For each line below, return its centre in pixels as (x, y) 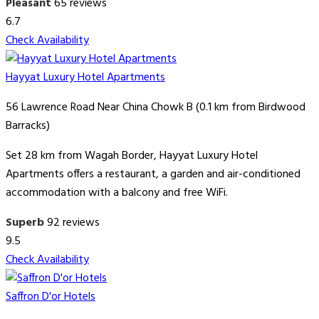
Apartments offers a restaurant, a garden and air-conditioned (153, 175)
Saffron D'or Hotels (51, 297)
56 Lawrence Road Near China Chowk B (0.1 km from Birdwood (156, 108)
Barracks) (28, 126)
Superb (25, 223)
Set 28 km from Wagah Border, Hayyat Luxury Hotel (132, 156)
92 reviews (73, 223)
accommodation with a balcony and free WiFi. (117, 193)
